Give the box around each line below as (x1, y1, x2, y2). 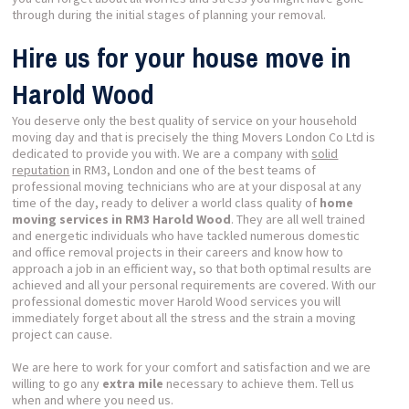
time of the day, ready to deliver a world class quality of (12, 194, 320, 211)
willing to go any (12, 375, 103, 392)
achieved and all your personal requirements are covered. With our (12, 277, 377, 293)
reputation (12, 162, 70, 178)
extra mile (102, 375, 164, 392)
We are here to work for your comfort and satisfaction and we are (12, 359, 372, 375)
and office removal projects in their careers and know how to (12, 244, 344, 260)
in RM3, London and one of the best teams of (69, 162, 317, 178)
